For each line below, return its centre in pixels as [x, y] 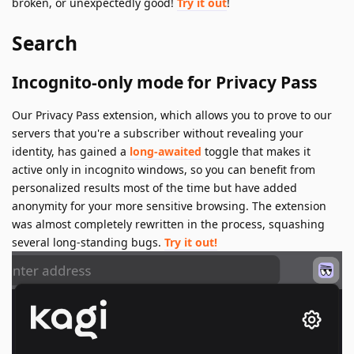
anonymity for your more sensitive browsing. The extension [169, 206]
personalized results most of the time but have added [154, 188]
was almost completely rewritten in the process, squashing [168, 224]
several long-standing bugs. [88, 243]
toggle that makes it [256, 152]
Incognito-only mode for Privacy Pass [164, 83]
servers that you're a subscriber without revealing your [158, 134]
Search [45, 43]
